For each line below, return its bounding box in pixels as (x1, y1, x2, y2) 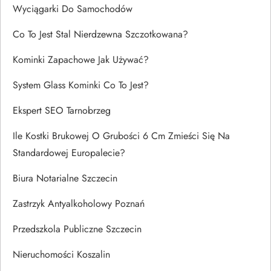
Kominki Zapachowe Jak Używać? (13, 52, 149, 67)
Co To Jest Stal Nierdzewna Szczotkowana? (13, 27, 188, 41)
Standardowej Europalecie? (13, 145, 125, 160)
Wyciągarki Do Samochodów (13, 1, 132, 16)
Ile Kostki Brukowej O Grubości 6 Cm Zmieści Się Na (13, 128, 230, 143)
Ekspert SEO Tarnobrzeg (13, 103, 111, 117)
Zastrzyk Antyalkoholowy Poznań (13, 196, 145, 211)
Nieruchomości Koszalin (13, 247, 110, 261)
